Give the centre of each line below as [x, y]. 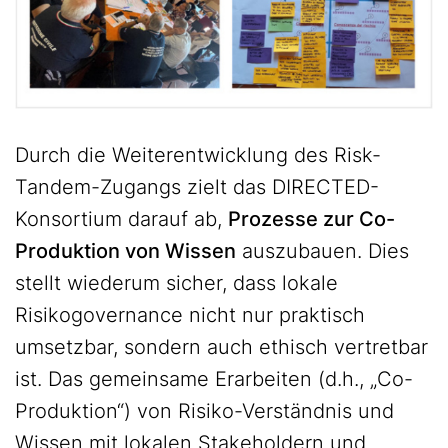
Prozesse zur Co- [311, 219]
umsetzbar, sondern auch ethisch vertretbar [221, 347]
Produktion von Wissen [125, 251]
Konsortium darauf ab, [121, 219]
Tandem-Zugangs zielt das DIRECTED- [197, 187]
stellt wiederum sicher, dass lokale [176, 283]
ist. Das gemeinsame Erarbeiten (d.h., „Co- [214, 379]
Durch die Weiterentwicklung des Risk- [198, 155]
